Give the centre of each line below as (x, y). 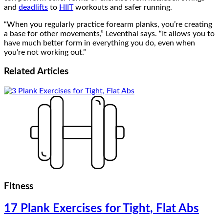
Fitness (19, 186)
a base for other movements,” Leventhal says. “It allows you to (109, 33)
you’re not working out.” (45, 52)
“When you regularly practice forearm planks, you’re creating (108, 24)
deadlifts (33, 7)
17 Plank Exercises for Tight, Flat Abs (101, 208)
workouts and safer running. (123, 7)
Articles (53, 72)
